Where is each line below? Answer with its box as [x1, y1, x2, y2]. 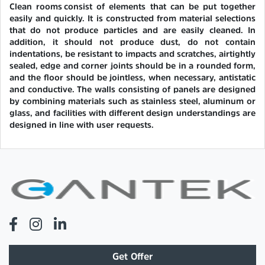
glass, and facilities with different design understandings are [9, 109, 256, 117]
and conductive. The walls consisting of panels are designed [9, 85, 256, 93]
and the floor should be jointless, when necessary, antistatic [9, 73, 256, 82]
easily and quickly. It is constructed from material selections [9, 14, 256, 22]
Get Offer [112, 251, 153, 261]
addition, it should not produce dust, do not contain [9, 38, 256, 46]
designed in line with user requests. [9, 121, 154, 129]
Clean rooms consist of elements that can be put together [9, 2, 256, 11]
